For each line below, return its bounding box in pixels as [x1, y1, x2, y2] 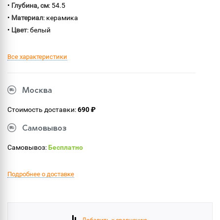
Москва [22, 87, 52, 95]
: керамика [43, 14, 78, 22]
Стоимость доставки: [7, 106, 78, 113]
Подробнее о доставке [7, 170, 74, 178]
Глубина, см [11, 1, 49, 9]
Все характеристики [7, 53, 67, 60]
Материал [11, 14, 43, 22]
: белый [27, 26, 51, 34]
